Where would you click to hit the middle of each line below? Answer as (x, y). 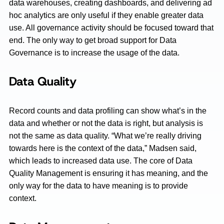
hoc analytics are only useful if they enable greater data (106, 15)
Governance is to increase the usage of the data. (94, 53)
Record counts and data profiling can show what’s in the (108, 111)
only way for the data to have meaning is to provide (98, 186)
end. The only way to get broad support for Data (93, 40)
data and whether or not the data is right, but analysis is (106, 123)
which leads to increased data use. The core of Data (101, 161)
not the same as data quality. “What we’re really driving (105, 136)
